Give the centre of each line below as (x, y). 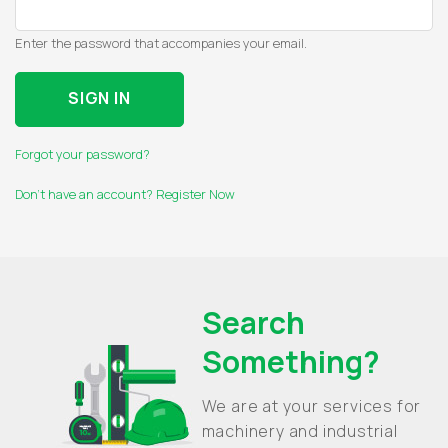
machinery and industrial (299, 430)
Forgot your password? (82, 154)
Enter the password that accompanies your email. (161, 43)
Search (253, 322)
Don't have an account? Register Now (125, 194)
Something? (290, 361)
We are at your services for (311, 405)
